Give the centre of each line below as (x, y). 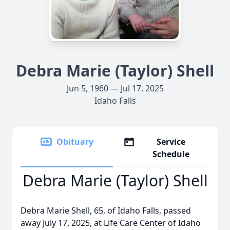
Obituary (75, 142)
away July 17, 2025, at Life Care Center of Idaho (111, 223)
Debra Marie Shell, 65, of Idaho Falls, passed (106, 210)
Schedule (171, 154)
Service (171, 142)
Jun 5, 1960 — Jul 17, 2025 (115, 88)
